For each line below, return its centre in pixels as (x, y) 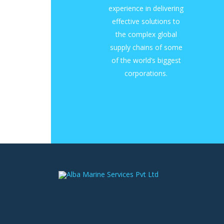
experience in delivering (146, 8)
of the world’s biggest (146, 60)
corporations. (146, 73)
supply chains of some (146, 47)
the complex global (146, 34)
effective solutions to (146, 21)
